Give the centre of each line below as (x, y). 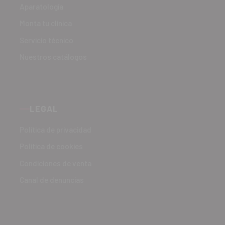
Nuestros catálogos (53, 57)
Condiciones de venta (56, 163)
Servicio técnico (47, 40)
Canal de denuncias (52, 180)
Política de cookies (51, 146)
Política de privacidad (56, 129)
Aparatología (42, 6)
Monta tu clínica (46, 23)
